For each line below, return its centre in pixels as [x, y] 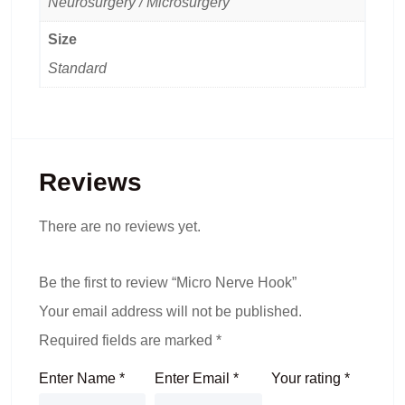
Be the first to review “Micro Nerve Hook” [168, 282]
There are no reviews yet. [120, 226]
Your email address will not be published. [170, 311]
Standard [77, 68]
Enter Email [194, 378]
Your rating [307, 378]
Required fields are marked [127, 340]
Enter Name [79, 378]
